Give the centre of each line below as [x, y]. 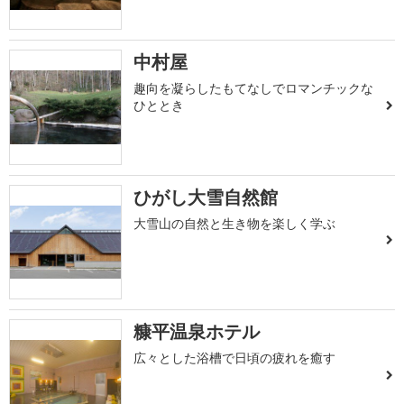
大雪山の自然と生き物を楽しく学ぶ [235, 223]
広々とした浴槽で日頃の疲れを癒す [235, 358]
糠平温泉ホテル [197, 332]
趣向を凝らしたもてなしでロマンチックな [254, 88]
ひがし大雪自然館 [206, 197]
